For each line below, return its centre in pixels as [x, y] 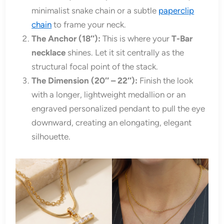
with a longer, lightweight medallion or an [109, 95]
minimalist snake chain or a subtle [95, 11]
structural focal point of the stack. [95, 67]
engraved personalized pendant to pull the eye [118, 109]
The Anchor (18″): [66, 39]
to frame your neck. [89, 25]
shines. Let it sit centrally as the [125, 53]
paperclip [176, 11]
